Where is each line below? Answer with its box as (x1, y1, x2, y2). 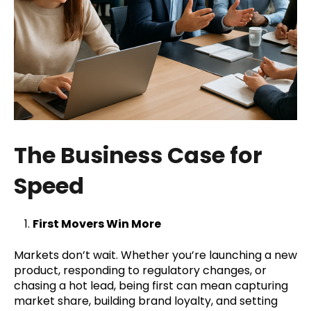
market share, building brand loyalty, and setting (14, 292, 278, 309)
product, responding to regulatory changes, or (14, 262, 267, 278)
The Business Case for (14, 139, 262, 171)
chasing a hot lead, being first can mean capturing (14, 277, 288, 294)
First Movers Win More (33, 216, 162, 233)
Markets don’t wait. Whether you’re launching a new (14, 246, 297, 263)
